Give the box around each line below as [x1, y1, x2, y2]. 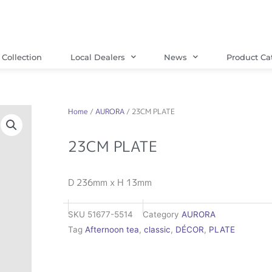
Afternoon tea [85, 225, 139, 235]
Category [143, 209, 179, 220]
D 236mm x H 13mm [68, 175, 152, 189]
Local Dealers [70, 52, 125, 62]
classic [144, 225, 171, 235]
